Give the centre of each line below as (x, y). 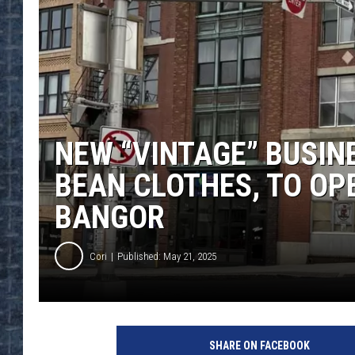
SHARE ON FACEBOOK (259, 346)
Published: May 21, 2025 (167, 256)
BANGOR (110, 218)
